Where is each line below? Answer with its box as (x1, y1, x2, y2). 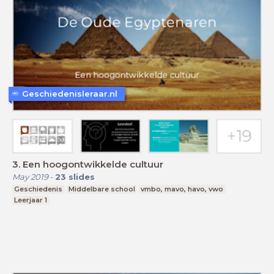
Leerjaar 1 (14, 196, 48, 205)
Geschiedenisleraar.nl (22, 88, 117, 98)
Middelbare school (68, 185, 135, 194)
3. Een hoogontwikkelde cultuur (12, 158, 163, 171)
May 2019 (12, 172, 48, 182)
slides (68, 172, 95, 182)
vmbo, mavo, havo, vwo (141, 185, 224, 194)
